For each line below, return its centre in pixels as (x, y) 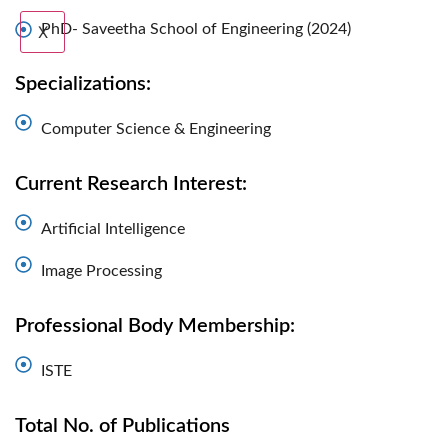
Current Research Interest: (131, 184)
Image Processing (102, 271)
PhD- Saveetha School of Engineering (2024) (196, 29)
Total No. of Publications (122, 426)
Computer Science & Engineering (156, 129)
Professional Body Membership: (155, 326)
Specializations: (83, 84)
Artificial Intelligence (113, 229)
